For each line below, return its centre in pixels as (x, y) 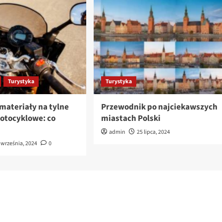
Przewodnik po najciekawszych (159, 107)
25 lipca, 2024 (153, 132)
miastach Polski (131, 119)
